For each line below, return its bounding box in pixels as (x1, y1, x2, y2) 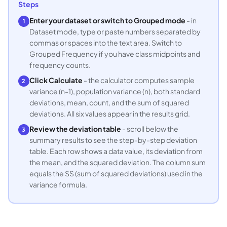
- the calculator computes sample (82, 75, 195, 85)
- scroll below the (121, 124, 178, 133)
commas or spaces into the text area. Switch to (29, 37, 182, 47)
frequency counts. (29, 60, 91, 69)
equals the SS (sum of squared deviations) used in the (29, 168, 203, 178)
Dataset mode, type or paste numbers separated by (29, 26, 201, 36)
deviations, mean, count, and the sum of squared (29, 97, 189, 107)
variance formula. (29, 179, 87, 189)
